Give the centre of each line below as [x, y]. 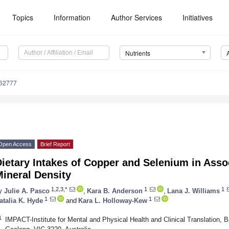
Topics [23, 17]
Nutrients [138, 53]
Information [72, 17]
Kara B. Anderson [115, 191]
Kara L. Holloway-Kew [113, 200]
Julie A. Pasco [27, 191]
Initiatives [198, 17]
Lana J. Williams [193, 191]
